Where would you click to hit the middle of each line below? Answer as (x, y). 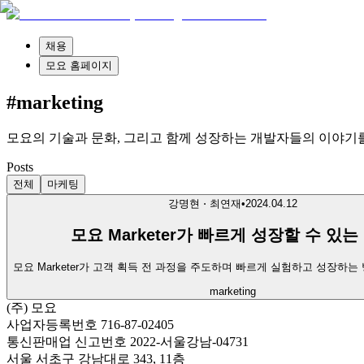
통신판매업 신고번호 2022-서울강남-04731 (128, 342)
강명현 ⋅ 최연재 (205, 203)
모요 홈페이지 (79, 65)
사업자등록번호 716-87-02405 (90, 325)
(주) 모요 (32, 308)
